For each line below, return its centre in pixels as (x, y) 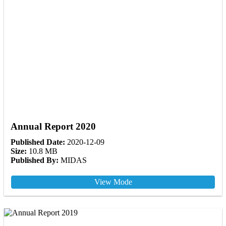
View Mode (113, 182)
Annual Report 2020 (53, 126)
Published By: (35, 160)
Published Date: (38, 142)
